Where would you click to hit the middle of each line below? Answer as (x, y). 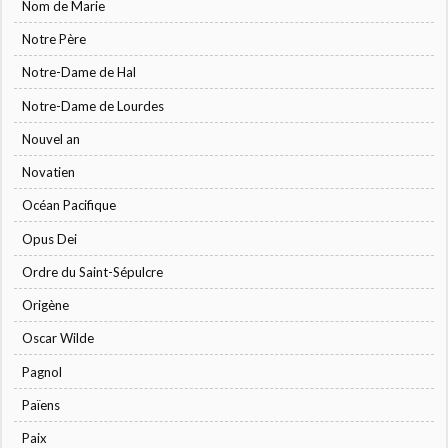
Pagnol (42, 371)
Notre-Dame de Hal (79, 72)
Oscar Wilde (58, 338)
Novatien (49, 172)
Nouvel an (51, 138)
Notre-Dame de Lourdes (93, 105)
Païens (41, 404)
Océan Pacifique (69, 205)
